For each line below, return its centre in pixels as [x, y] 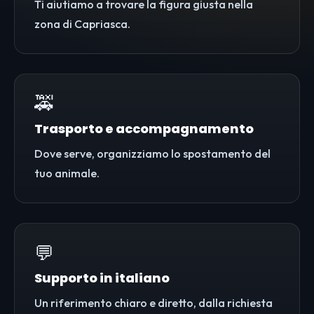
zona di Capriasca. [82, 24]
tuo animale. [67, 173]
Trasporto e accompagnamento [144, 129]
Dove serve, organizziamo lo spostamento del [152, 154]
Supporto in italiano [102, 278]
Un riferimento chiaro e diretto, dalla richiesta [153, 303]
